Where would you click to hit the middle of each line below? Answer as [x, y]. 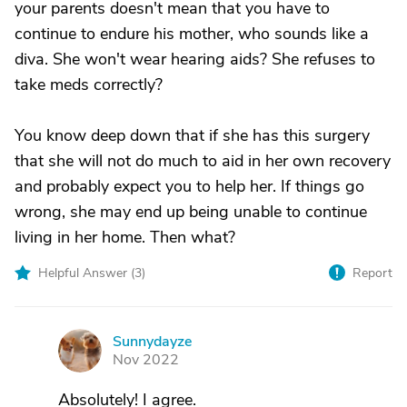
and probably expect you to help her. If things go [189, 186]
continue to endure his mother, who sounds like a [192, 34]
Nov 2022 [146, 360]
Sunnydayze [152, 342]
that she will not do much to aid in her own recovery [203, 161]
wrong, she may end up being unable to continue [191, 212]
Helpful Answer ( [86, 273]
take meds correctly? [89, 84]
